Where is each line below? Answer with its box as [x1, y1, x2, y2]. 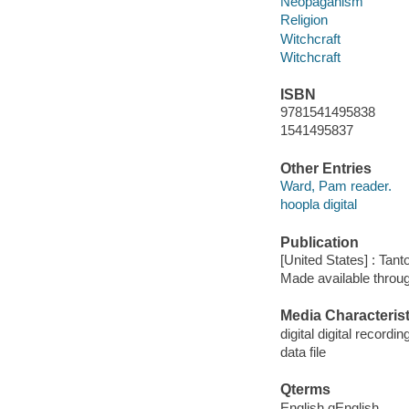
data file [279, 343, 326, 360]
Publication [279, 234, 359, 250]
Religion [279, 12, 328, 28]
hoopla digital [279, 196, 357, 213]
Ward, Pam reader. [279, 178, 392, 194]
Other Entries [279, 160, 372, 176]
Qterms [279, 382, 330, 398]
